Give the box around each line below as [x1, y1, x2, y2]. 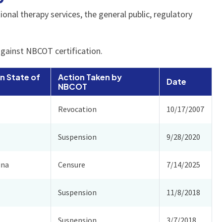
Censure [58, 160, 86, 170]
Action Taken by [58, 72, 122, 83]
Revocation [58, 104, 97, 114]
